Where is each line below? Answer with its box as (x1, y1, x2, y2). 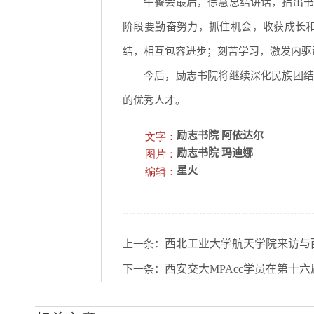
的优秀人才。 (123, 95, 186, 107)
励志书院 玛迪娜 (177, 147, 253, 159)
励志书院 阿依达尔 (177, 130, 264, 142)
